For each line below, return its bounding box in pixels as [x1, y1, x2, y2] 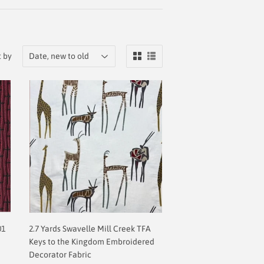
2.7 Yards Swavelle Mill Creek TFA [28, 224, 151, 233]
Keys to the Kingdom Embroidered [28, 237, 154, 246]
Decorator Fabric [28, 250, 91, 259]
